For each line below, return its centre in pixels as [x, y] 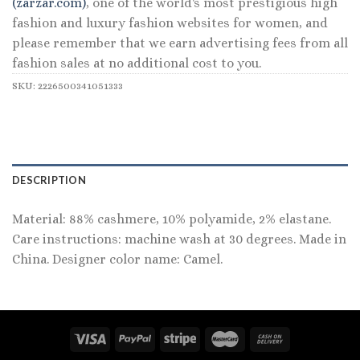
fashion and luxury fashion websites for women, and [170, 22]
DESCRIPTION [49, 180]
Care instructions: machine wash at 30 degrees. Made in [179, 239]
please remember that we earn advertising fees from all [180, 43]
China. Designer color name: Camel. [117, 260]
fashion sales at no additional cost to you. [137, 63]
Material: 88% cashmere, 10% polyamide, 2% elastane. [172, 219]
